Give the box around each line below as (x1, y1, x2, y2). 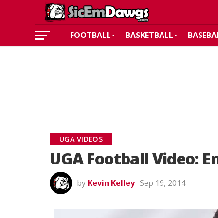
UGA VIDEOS (59, 134, 103, 144)
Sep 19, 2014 (140, 178, 185, 188)
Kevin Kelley (88, 178, 135, 188)
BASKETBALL (126, 30, 173, 40)
